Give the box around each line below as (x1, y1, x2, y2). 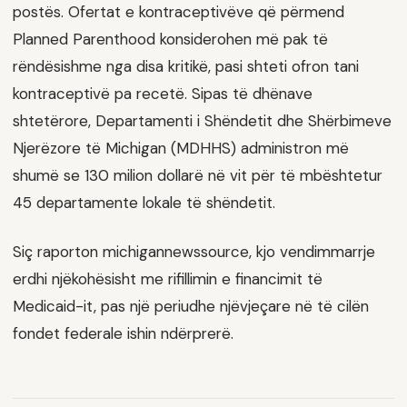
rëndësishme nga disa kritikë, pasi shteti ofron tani (13, 56, 359, 77)
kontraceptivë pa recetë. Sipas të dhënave (13, 84, 313, 104)
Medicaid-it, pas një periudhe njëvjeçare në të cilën (13, 296, 369, 317)
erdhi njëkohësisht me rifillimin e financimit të (13, 269, 323, 290)
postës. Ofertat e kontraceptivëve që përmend (13, 2, 344, 23)
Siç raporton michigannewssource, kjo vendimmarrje (13, 242, 375, 263)
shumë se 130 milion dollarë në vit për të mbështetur (13, 165, 382, 186)
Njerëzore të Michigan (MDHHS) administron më (13, 138, 349, 159)
